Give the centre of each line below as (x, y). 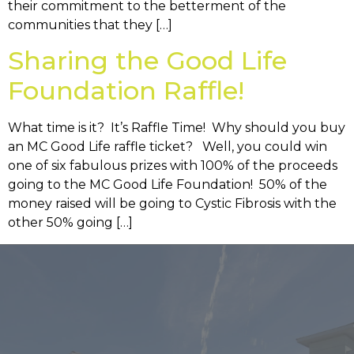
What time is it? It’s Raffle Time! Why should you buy (177, 128)
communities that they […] (90, 25)
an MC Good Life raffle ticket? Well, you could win (168, 147)
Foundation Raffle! (126, 91)
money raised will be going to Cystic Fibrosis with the (172, 204)
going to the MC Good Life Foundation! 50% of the (168, 185)
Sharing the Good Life (147, 61)
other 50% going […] (70, 223)
